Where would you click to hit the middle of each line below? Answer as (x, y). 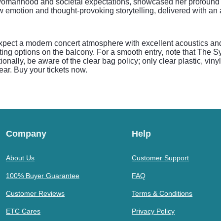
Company (26, 134)
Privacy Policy (153, 211)
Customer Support (161, 158)
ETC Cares (23, 211)
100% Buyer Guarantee (43, 176)
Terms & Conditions (162, 193)
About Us (20, 158)
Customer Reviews (35, 193)
